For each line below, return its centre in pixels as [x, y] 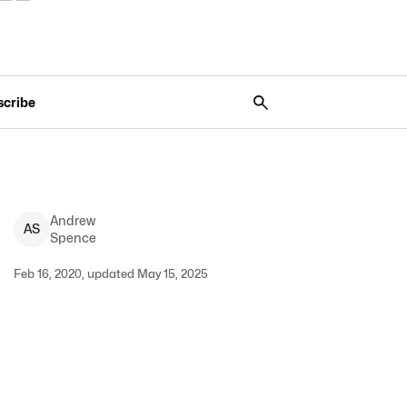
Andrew [72, 220]
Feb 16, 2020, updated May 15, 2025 [110, 273]
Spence [73, 238]
